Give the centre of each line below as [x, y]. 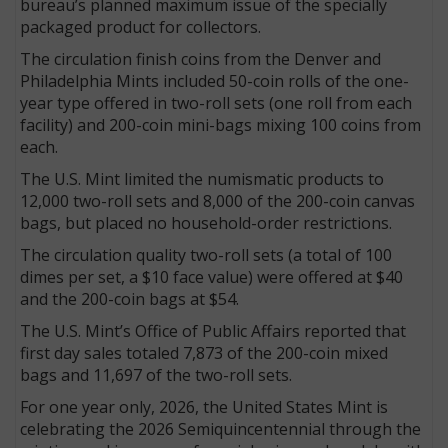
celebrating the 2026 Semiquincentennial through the [221, 428]
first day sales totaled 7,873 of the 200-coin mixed [204, 352]
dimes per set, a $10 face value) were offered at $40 [212, 276]
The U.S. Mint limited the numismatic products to [202, 178]
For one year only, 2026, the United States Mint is [204, 406]
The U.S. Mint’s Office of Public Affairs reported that [213, 330]
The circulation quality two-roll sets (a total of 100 [206, 254]
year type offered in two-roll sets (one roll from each [216, 102]
